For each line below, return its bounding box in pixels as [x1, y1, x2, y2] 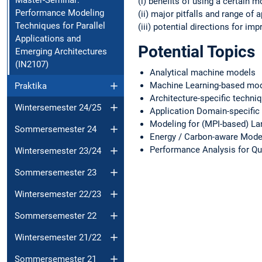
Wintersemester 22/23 [15, 188, 101, 199]
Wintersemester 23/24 [15, 145, 101, 156]
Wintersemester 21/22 [15, 232, 101, 243]
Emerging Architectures [15, 46, 107, 57]
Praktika [15, 80, 47, 91]
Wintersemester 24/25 [15, 102, 101, 113]
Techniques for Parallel [15, 20, 105, 31]
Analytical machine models [150, 67, 256, 78]
